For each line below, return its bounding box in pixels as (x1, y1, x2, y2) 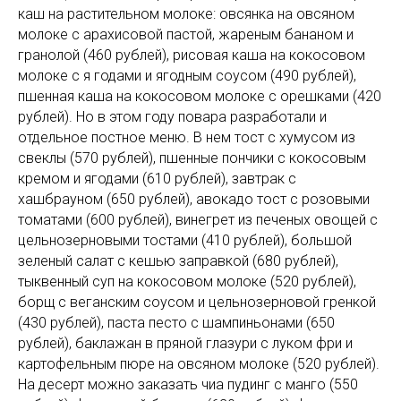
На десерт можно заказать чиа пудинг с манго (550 (18, 375, 358, 393)
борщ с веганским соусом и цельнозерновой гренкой (18, 293, 376, 311)
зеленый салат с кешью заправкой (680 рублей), (18, 252, 338, 269)
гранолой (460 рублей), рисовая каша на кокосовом (18, 46, 365, 64)
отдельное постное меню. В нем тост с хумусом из (18, 128, 355, 146)
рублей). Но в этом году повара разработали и (18, 107, 327, 125)
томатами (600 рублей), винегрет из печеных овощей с (18, 210, 378, 228)
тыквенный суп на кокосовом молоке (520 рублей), (18, 272, 356, 290)
